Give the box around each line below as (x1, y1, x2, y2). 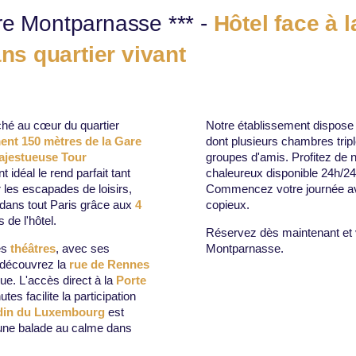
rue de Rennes (68, 257, 149, 271)
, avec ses (55, 241, 110, 255)
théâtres (10, 241, 56, 255)
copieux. (205, 197, 250, 211)
